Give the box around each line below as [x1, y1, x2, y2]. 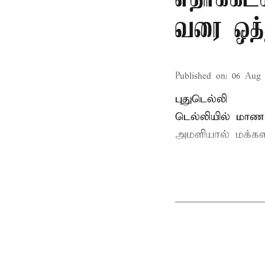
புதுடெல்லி [175, 92, 227, 106]
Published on [175, 71, 225, 82]
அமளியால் [175, 128, 235, 141]
